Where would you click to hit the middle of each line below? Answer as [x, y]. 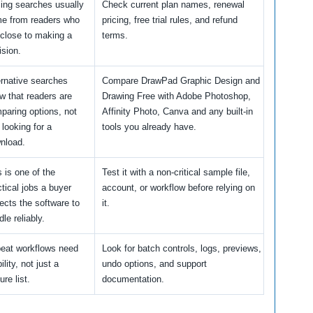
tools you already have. [149, 127]
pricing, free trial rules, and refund [170, 20]
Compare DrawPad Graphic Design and [181, 81]
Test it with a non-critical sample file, [176, 173]
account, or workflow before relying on [179, 188]
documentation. [133, 279]
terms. [115, 36]
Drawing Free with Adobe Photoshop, [176, 96]
